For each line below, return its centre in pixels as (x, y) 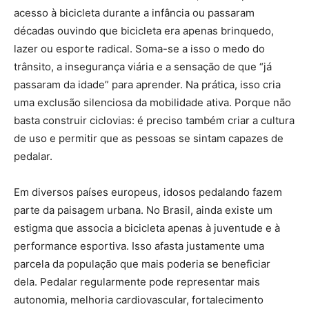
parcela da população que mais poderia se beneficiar (142, 264)
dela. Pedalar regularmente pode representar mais (137, 282)
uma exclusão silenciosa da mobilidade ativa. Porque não (152, 103)
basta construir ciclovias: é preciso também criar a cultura (154, 121)
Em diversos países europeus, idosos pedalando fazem (148, 192)
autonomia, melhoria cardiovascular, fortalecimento (139, 300)
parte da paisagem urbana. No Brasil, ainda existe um (143, 210)
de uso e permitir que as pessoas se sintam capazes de (149, 139)
